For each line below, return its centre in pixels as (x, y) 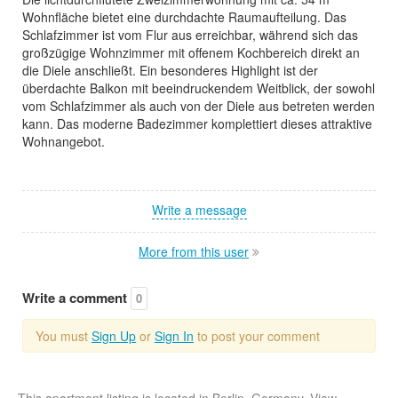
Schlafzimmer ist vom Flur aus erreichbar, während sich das (190, 34)
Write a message (199, 209)
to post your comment (257, 335)
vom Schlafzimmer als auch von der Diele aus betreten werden (199, 105)
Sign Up (114, 335)
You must (64, 335)
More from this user (194, 251)
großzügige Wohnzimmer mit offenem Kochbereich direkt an (191, 52)
